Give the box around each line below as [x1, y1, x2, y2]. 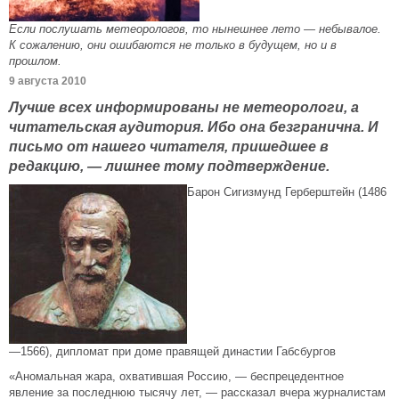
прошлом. [9, 54, 61, 68]
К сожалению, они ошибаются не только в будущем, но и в [9, 38, 337, 52]
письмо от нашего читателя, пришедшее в [9, 138, 329, 154]
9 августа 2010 [9, 75, 86, 87]
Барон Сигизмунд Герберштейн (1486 [187, 185, 387, 199]
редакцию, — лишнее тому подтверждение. [9, 158, 330, 174]
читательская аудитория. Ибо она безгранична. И [9, 118, 379, 134]
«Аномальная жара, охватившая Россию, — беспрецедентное [9, 370, 344, 383]
